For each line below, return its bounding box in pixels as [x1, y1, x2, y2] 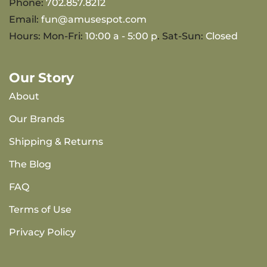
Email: [9, 14, 41, 25]
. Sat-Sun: [157, 30, 206, 42]
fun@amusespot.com [41, 14, 147, 25]
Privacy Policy [9, 226, 76, 238]
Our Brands [9, 113, 64, 125]
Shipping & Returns [9, 136, 103, 147]
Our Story [9, 70, 74, 85]
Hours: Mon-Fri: [9, 30, 85, 42]
